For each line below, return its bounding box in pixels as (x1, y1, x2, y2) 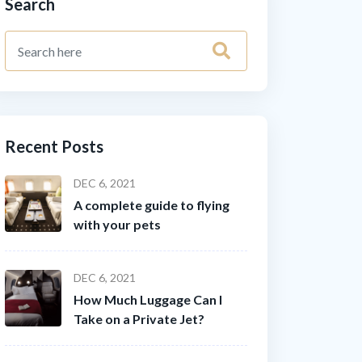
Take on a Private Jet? (74, 311, 204, 326)
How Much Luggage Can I (74, 292, 222, 307)
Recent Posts (5, 137, 103, 156)
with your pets (74, 217, 161, 232)
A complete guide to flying (74, 197, 229, 213)
